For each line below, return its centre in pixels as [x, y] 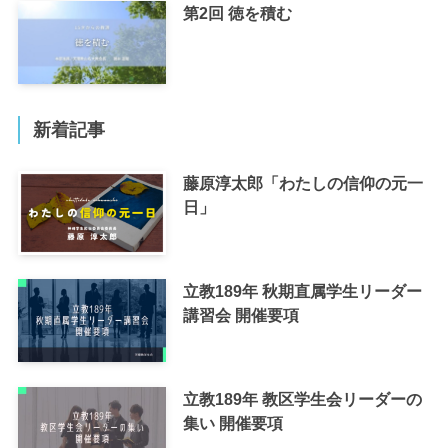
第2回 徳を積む [237, 12]
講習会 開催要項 [240, 314]
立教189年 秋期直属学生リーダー [302, 290]
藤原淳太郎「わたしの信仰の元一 [302, 183]
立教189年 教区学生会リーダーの [302, 398]
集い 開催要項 [232, 422]
